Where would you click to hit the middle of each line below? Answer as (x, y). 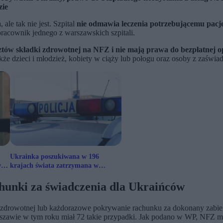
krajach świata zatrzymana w (54, 166)
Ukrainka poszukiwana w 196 (55, 157)
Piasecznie (25, 175)
